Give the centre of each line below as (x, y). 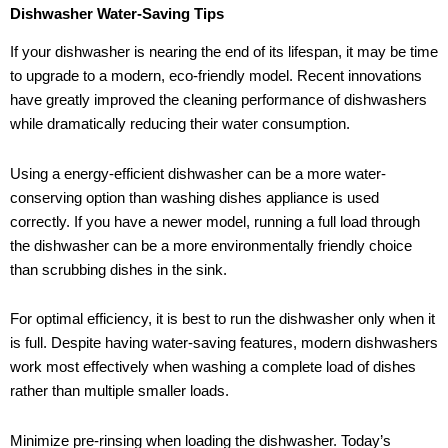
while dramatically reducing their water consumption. (180, 124)
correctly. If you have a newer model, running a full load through (215, 221)
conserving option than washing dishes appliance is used (194, 197)
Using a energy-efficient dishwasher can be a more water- (198, 173)
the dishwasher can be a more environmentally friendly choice (211, 245)
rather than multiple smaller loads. (119, 391)
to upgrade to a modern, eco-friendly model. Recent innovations (216, 76)
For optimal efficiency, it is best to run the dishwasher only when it (222, 319)
